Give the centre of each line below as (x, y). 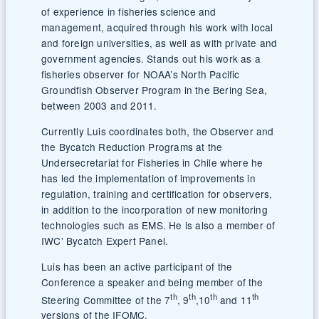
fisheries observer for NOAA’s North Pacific (141, 74)
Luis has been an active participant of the (137, 266)
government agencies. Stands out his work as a (151, 59)
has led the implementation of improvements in (148, 178)
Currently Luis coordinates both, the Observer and (158, 131)
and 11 (235, 299)
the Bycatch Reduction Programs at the (132, 147)
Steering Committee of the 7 (106, 299)
